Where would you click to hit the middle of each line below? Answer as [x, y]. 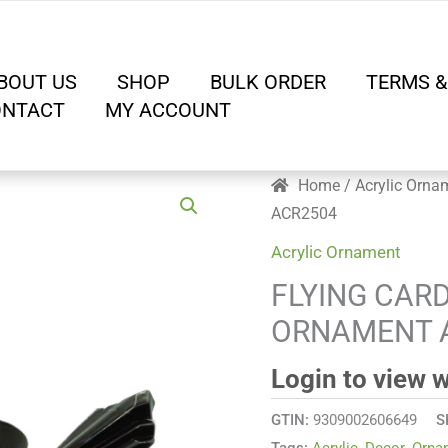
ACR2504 [304, 213]
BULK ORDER [268, 81]
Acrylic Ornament [336, 251]
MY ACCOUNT [168, 109]
